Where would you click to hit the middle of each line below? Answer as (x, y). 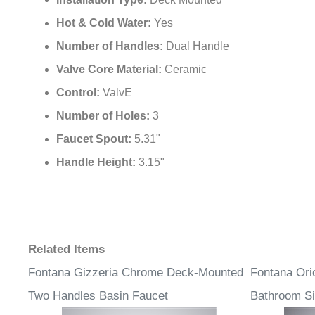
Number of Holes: (104, 123)
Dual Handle (198, 53)
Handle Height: (97, 169)
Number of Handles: (111, 53)
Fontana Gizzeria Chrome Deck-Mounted (136, 280)
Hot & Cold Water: (105, 30)
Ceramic (186, 77)
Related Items (66, 257)
